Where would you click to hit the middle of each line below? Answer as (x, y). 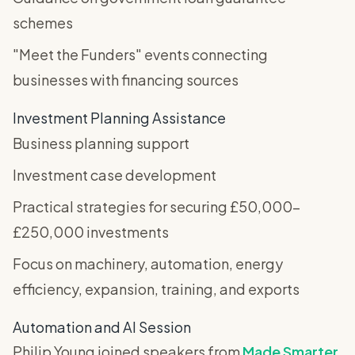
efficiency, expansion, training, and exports (156, 289)
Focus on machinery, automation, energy (148, 264)
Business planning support (101, 143)
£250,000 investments (91, 232)
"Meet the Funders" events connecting (140, 55)
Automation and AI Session (102, 327)
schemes (43, 23)
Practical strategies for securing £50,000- (157, 207)
